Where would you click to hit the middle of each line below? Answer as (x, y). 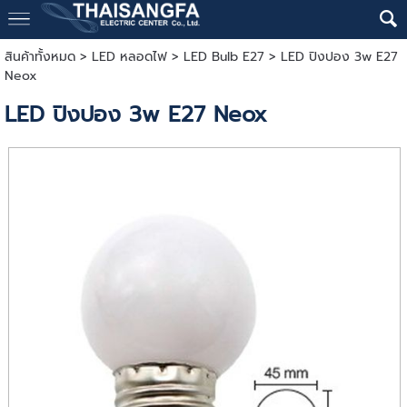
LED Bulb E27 (223, 57)
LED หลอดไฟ (129, 57)
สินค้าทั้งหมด (40, 57)
